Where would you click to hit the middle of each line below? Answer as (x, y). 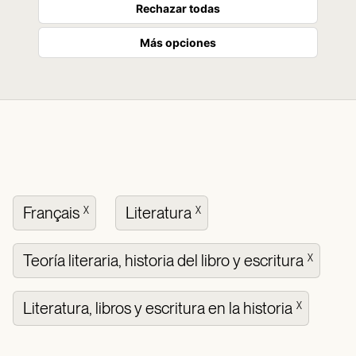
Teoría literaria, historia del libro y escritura (163, 261)
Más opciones (178, 43)
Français (51, 213)
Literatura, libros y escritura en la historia (158, 308)
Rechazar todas (178, 8)
